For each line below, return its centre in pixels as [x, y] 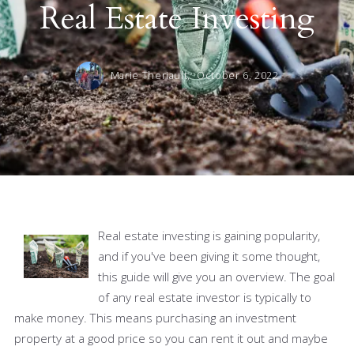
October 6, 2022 [238, 75]
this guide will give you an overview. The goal [217, 276]
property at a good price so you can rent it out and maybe [171, 338]
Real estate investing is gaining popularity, [209, 235]
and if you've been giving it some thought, [209, 256]
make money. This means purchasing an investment [155, 317]
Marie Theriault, [152, 75]
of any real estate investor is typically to [205, 297]
